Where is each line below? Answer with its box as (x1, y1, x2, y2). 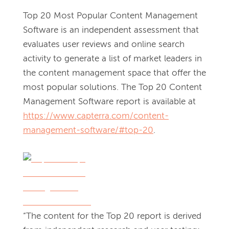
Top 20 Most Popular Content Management (23, 12, 198, 20)
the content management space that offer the (23, 69, 206, 78)
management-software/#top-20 (23, 126, 153, 135)
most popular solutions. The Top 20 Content (23, 83, 202, 92)
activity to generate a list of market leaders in (23, 55, 202, 63)
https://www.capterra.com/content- (23, 112, 169, 121)
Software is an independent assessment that (23, 26, 199, 35)
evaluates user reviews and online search (23, 40, 185, 49)
